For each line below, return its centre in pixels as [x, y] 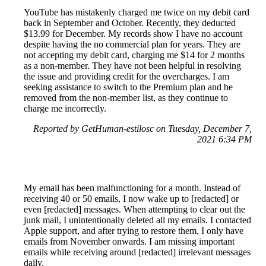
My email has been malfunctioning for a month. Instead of [132, 188]
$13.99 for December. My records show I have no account [133, 33]
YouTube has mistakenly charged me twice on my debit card [137, 12]
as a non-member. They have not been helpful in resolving [132, 65]
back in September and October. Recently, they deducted [130, 23]
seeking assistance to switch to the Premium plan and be [128, 87]
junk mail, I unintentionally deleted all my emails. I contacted [137, 220]
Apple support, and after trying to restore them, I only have [134, 230]
